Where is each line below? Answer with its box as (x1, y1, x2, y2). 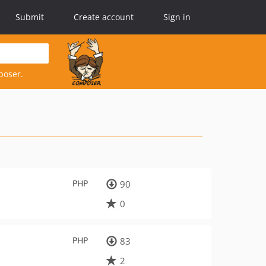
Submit (15, 11, 44, 23)
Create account (74, 11, 134, 23)
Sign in (163, 11, 191, 23)
